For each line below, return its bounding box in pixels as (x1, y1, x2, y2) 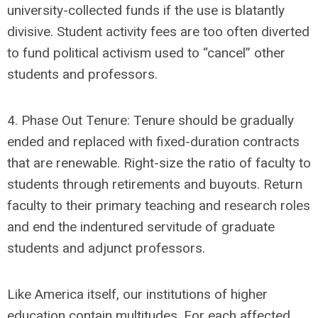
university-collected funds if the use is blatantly (7, 2, 285, 18)
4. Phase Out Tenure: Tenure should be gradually (7, 112, 294, 128)
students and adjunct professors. (7, 240, 205, 256)
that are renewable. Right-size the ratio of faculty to (7, 155, 311, 171)
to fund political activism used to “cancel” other (7, 45, 285, 61)
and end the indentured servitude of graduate (7, 219, 275, 235)
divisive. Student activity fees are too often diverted (7, 23, 309, 40)
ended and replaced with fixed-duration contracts (7, 133, 300, 150)
